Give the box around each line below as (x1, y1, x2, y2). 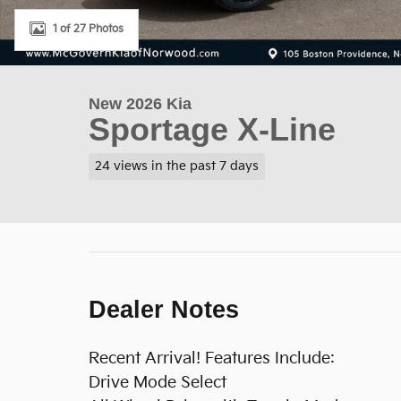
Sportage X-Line (89, 111, 336, 148)
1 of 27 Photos (53, 21, 124, 36)
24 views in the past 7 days (94, 158, 259, 174)
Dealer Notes (89, 295, 239, 323)
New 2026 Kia (89, 95, 192, 113)
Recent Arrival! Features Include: (89, 348, 335, 368)
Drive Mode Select (89, 372, 226, 392)
